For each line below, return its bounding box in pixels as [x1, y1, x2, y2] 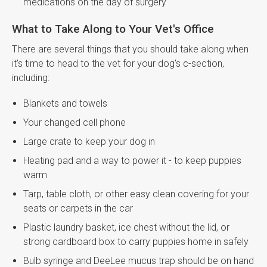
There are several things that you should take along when [12, 43, 249, 55]
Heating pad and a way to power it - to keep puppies [23, 154, 242, 166]
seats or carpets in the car [23, 202, 133, 214]
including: [12, 72, 49, 83]
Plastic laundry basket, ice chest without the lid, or [23, 221, 230, 233]
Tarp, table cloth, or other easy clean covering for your [23, 188, 250, 200]
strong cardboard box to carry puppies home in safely [23, 235, 249, 247]
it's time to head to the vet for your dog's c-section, [12, 57, 224, 69]
